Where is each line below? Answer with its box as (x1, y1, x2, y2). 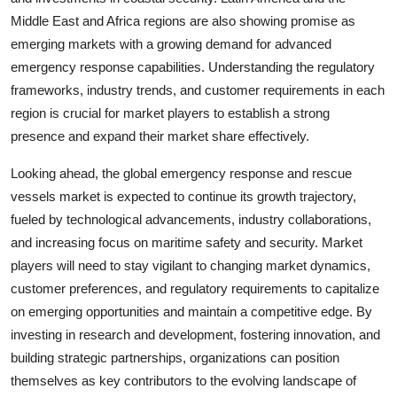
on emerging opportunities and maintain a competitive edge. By (11, 303, 372, 319)
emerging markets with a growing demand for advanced (11, 35, 331, 51)
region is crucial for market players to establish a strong (11, 105, 330, 121)
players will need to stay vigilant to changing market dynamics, (11, 257, 370, 273)
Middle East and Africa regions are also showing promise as (11, 12, 355, 28)
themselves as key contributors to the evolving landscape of (11, 372, 356, 388)
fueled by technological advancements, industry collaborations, (11, 211, 371, 227)
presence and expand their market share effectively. (11, 128, 309, 144)
